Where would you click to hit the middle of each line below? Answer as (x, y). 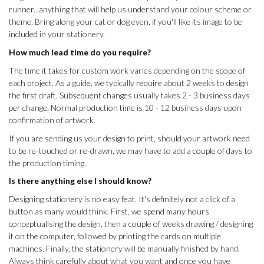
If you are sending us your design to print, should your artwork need (129, 138)
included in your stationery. (57, 34)
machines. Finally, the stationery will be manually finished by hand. (124, 249)
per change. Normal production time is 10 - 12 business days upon (125, 107)
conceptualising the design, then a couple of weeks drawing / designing (131, 224)
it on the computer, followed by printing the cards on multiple (115, 236)
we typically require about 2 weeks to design (171, 82)
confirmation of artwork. (52, 120)
